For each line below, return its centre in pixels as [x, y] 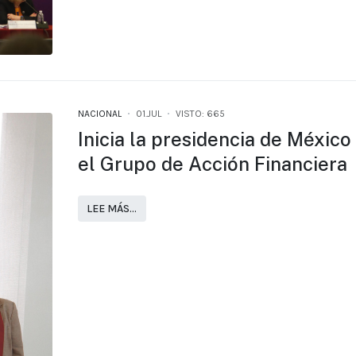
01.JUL [148, 113]
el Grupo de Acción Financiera [212, 163]
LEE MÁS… [112, 209]
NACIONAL [99, 113]
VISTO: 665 [200, 113]
